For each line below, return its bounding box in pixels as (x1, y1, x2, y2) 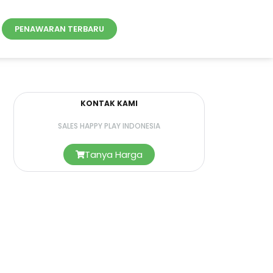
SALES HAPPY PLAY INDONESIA (57, 121, 160, 131)
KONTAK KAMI (80, 98, 138, 108)
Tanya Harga (84, 148, 143, 161)
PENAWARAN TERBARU (15, 23, 105, 35)
